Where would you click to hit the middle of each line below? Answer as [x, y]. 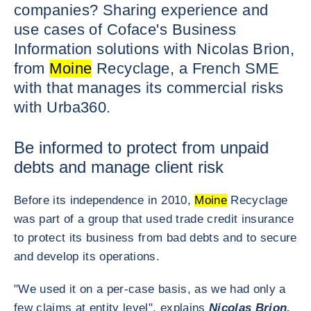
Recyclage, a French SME [185, 68]
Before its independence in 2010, [104, 200]
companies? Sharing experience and [141, 10]
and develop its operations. [89, 257]
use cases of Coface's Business [125, 30]
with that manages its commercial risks [149, 88]
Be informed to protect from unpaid [141, 148]
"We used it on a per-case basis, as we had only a [150, 289]
